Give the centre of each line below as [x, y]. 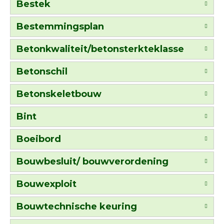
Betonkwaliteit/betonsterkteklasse [100, 49]
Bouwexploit [46, 184]
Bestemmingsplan [60, 26]
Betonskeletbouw [59, 94]
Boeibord [39, 139]
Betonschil [42, 71]
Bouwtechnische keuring [77, 206]
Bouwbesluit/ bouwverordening [92, 161]
